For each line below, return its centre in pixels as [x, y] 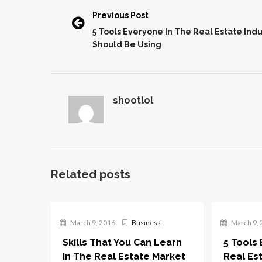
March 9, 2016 [92, 223]
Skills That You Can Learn [122, 242]
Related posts [91, 174]
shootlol [133, 100]
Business [146, 223]
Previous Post [120, 15]
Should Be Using [127, 44]
